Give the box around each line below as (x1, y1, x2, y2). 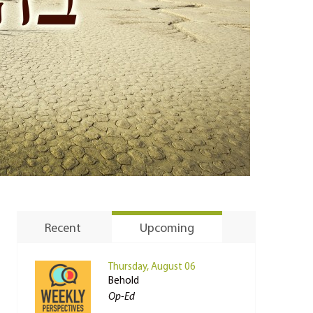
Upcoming (139, 222, 194, 235)
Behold (108, 276, 139, 286)
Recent (44, 222, 81, 235)
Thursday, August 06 (108, 262, 196, 272)
